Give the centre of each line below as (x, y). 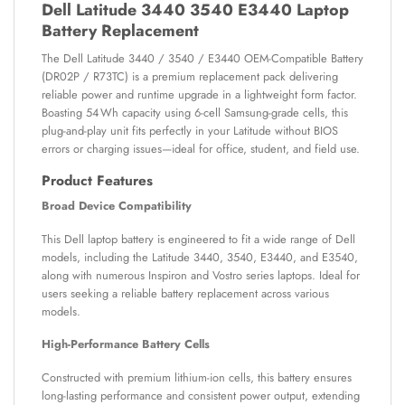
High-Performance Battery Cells (126, 344)
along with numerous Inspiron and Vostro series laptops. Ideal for (201, 275)
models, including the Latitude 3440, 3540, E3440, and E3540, (200, 257)
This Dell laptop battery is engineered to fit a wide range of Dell (198, 239)
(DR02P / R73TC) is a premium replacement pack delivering (190, 76)
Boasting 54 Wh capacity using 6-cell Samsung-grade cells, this (195, 112)
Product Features (97, 181)
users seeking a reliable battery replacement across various (185, 293)
